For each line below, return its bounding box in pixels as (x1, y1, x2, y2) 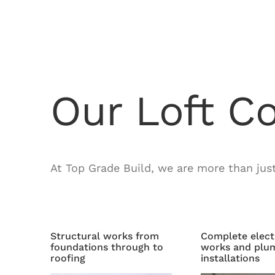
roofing (50, 252, 85, 264)
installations (201, 252, 260, 264)
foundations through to (50, 241, 163, 253)
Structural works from (50, 230, 159, 242)
